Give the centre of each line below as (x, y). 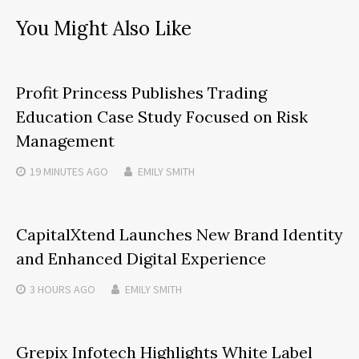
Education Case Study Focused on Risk (162, 116)
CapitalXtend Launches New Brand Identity (179, 234)
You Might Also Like (104, 28)
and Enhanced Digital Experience (141, 258)
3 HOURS (50, 289)
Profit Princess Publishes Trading (141, 92)
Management (65, 140)
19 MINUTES (57, 171)
